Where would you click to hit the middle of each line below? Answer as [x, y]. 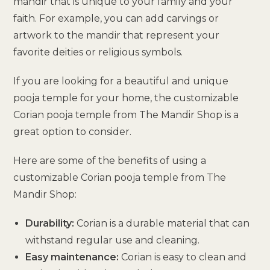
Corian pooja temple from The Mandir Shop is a [126, 115]
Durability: [50, 223]
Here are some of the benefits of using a [110, 160]
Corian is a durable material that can [162, 223]
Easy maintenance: [72, 257]
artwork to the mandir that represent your [117, 35]
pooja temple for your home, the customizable [126, 98]
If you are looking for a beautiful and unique [121, 81]
